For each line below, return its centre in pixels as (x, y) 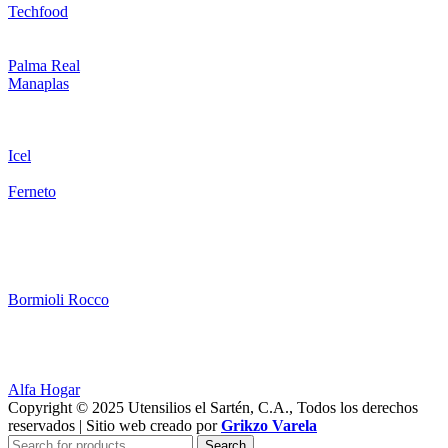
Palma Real (44, 65)
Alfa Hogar (44, 389)
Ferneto (32, 191)
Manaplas (38, 83)
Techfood (38, 11)
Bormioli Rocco (58, 299)
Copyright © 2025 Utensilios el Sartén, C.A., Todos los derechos (213, 407)
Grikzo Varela (269, 425)
